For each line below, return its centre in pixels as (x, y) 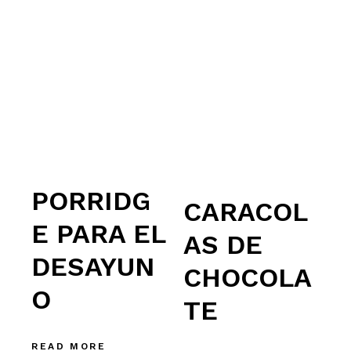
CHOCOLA (247, 278)
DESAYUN (94, 266)
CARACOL (245, 212)
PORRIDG (91, 200)
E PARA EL (99, 233)
